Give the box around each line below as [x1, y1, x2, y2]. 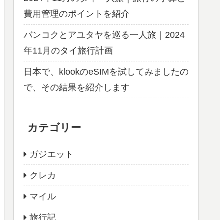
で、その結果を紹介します [24, 82, 130, 93]
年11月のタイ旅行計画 [24, 46, 113, 56]
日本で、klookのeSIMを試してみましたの [24, 67, 189, 77]
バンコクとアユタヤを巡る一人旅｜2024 [24, 30, 185, 40]
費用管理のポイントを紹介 [24, 9, 130, 19]
